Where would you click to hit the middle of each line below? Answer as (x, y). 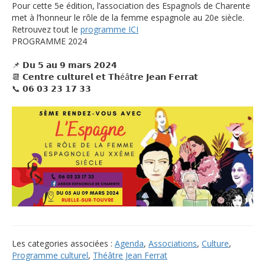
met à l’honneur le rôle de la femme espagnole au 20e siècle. (128, 17)
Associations (173, 243)
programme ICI (109, 29)
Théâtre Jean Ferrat (130, 255)
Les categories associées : (63, 243)
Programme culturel (50, 255)
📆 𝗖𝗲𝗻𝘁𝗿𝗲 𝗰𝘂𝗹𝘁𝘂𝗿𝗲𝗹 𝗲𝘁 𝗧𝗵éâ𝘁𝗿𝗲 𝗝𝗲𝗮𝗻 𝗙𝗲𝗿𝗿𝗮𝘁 (105, 76)
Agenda (129, 243)
